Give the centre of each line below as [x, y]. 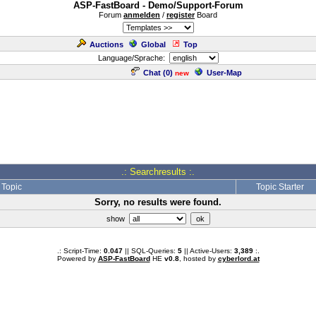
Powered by [77, 259]
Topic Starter [280, 187]
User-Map [224, 73]
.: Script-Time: [80, 251]
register [181, 15]
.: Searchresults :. [158, 172]
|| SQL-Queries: [150, 251]
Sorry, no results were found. [158, 202]
